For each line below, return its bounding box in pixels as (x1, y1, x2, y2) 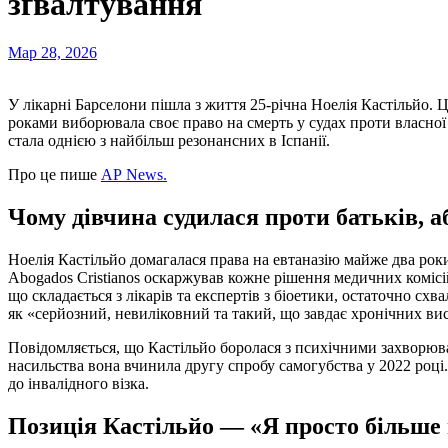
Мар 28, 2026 (8, 44, 97, 62)
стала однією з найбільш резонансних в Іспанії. (8, 132, 330, 150)
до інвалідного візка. (8, 374, 149, 392)
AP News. (101, 166, 167, 184)
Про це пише (8, 166, 101, 184)
